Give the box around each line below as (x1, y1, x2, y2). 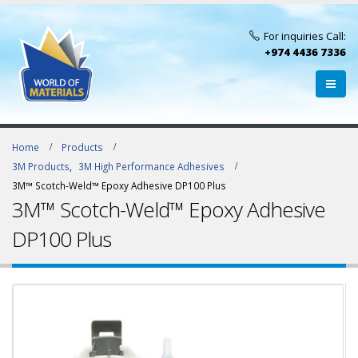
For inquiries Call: (264, 29, 346, 43)
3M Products (12, 160, 70, 173)
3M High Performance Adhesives (78, 160, 225, 173)
